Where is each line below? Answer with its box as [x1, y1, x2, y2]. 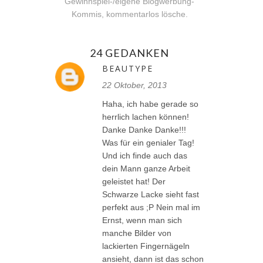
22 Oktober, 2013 [102, 80, 167, 90]
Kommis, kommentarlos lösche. [71, 9, 188, 19]
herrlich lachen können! [102, 112, 189, 122]
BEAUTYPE [102, 63, 153, 75]
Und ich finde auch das [102, 151, 187, 161]
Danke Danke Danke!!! [102, 125, 186, 135]
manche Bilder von [102, 228, 171, 238]
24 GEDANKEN [90, 46, 170, 60]
